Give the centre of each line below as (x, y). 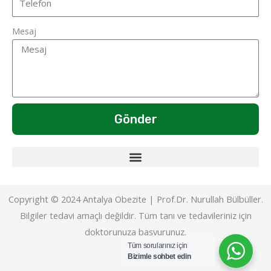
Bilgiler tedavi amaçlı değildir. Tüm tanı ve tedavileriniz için (135, 216)
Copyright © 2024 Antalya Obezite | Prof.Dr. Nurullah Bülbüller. (135, 199)
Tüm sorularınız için (158, 246)
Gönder (135, 119)
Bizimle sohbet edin (159, 256)
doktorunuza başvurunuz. (135, 232)
